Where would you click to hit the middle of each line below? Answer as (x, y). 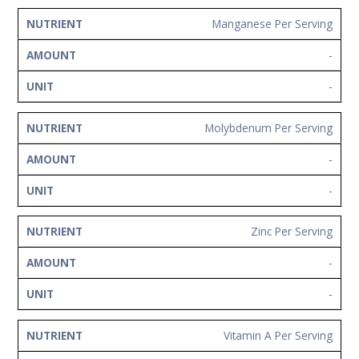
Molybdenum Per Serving (269, 127)
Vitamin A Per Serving (278, 335)
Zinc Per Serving (292, 232)
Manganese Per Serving (272, 23)
